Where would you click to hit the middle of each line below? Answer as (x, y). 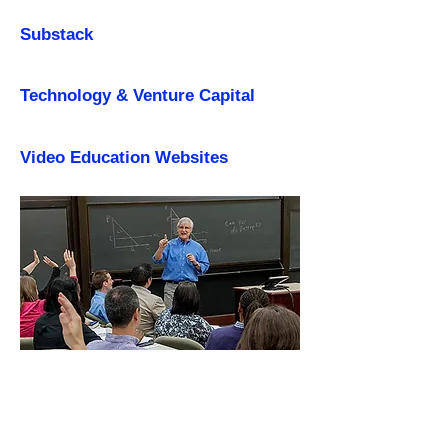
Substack (56, 34)
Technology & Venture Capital (137, 95)
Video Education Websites (124, 157)
